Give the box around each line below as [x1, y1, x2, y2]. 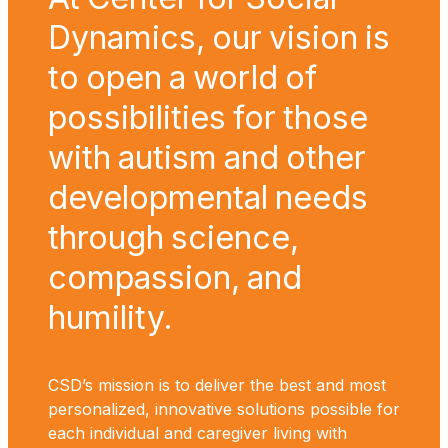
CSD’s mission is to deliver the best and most [48, 374, 386, 395]
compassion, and [48, 257, 302, 297]
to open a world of [48, 57, 317, 97]
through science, [48, 217, 299, 257]
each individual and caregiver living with [48, 422, 347, 443]
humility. [48, 297, 173, 337]
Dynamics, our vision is [48, 17, 390, 57]
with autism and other [48, 137, 366, 177]
